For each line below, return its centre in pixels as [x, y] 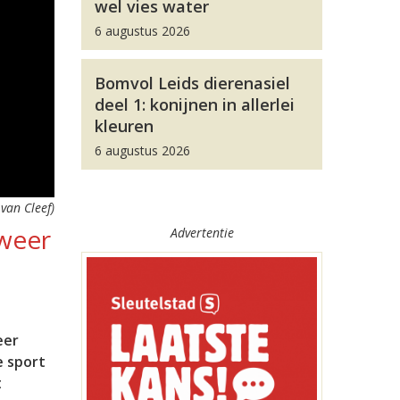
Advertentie [202, 233]
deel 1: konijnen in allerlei [195, 104]
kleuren [124, 126]
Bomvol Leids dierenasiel [192, 83]
